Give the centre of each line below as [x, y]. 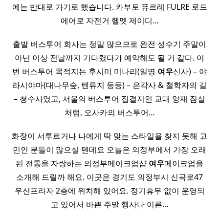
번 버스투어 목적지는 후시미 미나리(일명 [85, 72]
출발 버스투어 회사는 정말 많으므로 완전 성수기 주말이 [109, 44]
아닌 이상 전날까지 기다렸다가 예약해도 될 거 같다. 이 [109, 58]
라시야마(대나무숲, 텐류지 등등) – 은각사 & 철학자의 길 [109, 85]
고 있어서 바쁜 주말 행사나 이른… [109, 205]
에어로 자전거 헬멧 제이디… [109, 21]
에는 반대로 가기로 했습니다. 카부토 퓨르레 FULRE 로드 [109, 7]
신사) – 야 [190, 72]
